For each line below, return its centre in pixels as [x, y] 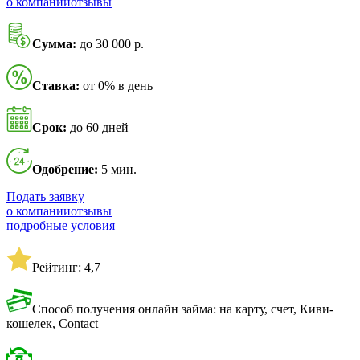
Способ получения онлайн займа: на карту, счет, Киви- [183, 309]
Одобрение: [65, 170]
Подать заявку [45, 197]
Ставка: [56, 86]
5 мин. [117, 170]
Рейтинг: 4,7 [66, 268]
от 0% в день [116, 86]
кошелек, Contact [52, 324]
